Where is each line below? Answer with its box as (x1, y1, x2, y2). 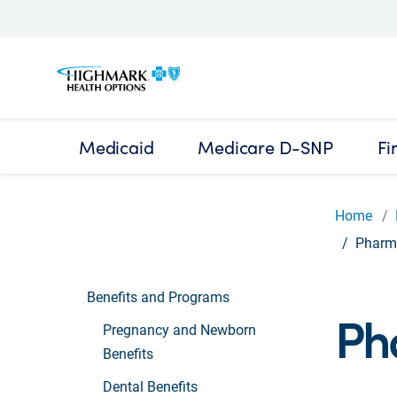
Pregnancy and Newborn (103, 319, 256, 339)
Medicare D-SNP (198, 134, 333, 160)
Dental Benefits (103, 376, 198, 395)
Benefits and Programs (87, 286, 230, 306)
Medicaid (79, 134, 154, 160)
